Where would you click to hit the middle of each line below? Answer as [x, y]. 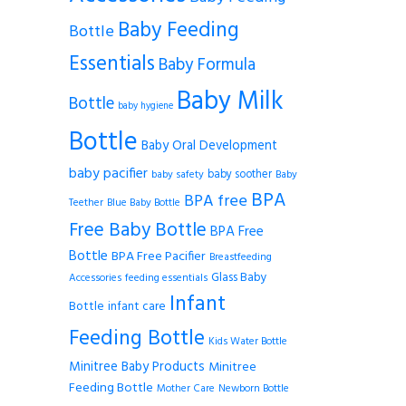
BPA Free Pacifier [159, 257]
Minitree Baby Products [137, 367]
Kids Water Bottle [248, 342]
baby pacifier [108, 175]
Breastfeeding [241, 258]
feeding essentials [166, 279]
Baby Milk [230, 102]
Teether [86, 203]
